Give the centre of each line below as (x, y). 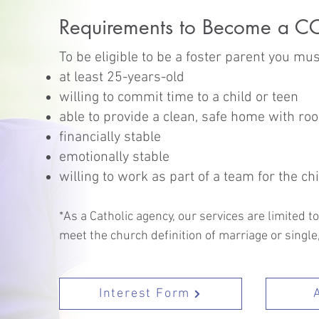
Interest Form (145, 294)
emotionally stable (114, 157)
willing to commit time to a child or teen (178, 98)
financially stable (110, 137)
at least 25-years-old (121, 78)
